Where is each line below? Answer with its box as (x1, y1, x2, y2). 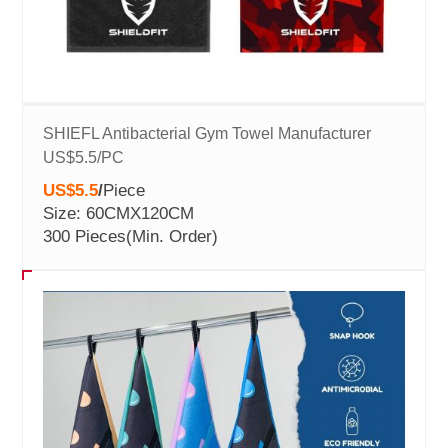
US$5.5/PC (43, 149, 125, 167)
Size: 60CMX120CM (43, 204, 195, 224)
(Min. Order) (126, 227, 219, 247)
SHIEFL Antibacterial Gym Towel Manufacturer (43, 125, 372, 143)
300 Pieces (43, 227, 127, 247)
